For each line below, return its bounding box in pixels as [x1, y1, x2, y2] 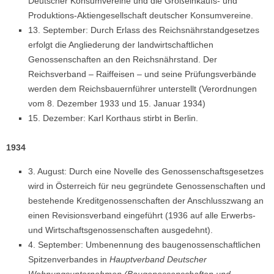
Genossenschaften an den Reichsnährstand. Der [28, 54, 217, 64]
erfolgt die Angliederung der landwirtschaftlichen [28, 39, 213, 50]
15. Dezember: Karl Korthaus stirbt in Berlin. [28, 113, 198, 123]
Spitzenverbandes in [28, 254, 109, 264]
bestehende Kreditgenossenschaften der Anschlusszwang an [28, 195, 264, 206]
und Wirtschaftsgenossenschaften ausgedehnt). [28, 224, 213, 235]
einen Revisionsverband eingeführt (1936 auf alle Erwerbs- [28, 210, 256, 220]
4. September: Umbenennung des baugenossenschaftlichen [28, 239, 261, 250]
